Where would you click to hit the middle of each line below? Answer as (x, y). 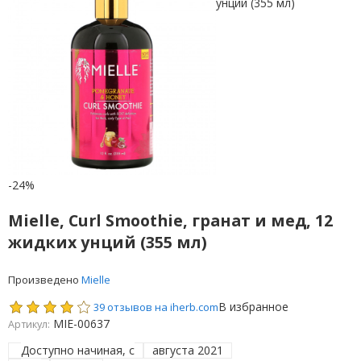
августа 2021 (188, 351)
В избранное (254, 307)
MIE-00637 (81, 324)
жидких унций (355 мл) (107, 243)
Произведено (44, 280)
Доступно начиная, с (78, 351)
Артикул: (29, 325)
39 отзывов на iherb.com (156, 307)
